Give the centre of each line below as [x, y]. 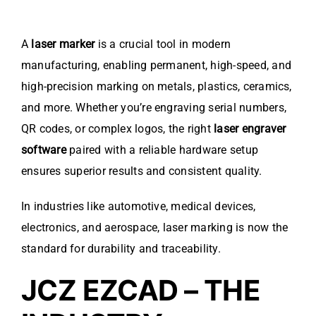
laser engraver [250, 129]
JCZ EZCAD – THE [141, 291]
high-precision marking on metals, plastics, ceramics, [157, 87]
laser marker [63, 44]
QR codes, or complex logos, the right [118, 129]
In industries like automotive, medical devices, [139, 207]
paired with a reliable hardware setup [162, 150]
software [44, 150]
